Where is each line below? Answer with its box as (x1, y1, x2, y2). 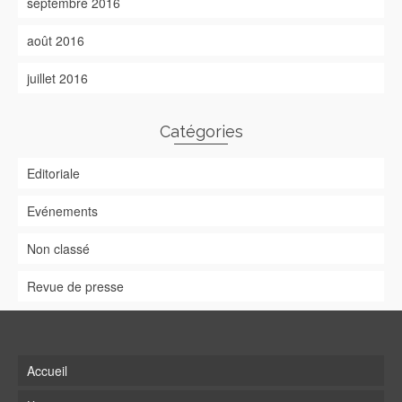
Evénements (27, 202, 98, 220)
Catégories (159, 122, 243, 141)
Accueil (27, 362, 67, 380)
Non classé (27, 240, 90, 258)
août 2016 (27, 31, 84, 49)
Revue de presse (27, 277, 124, 295)
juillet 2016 (27, 69, 88, 87)
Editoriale (27, 164, 80, 182)
